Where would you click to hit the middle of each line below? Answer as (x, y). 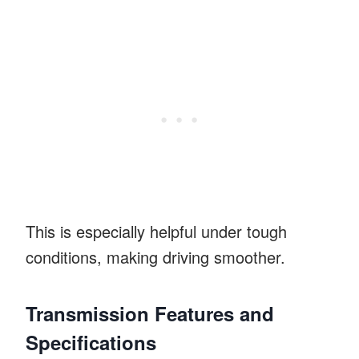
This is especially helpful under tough (156, 231)
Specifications (91, 342)
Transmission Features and (150, 313)
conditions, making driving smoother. (155, 256)
